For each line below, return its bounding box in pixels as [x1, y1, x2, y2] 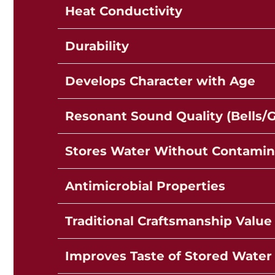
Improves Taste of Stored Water [64, 248, 272, 263]
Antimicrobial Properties [64, 178, 225, 193]
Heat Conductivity [64, 3, 182, 18]
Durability [64, 38, 129, 53]
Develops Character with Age [64, 73, 255, 88]
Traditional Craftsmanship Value [64, 213, 272, 228]
